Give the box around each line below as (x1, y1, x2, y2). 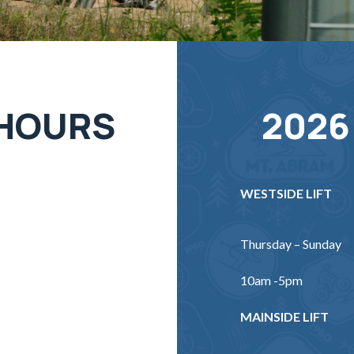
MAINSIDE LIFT (240, 309, 329, 324)
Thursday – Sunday (240, 236, 341, 251)
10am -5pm (240, 273, 303, 288)
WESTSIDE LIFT (240, 186, 332, 201)
